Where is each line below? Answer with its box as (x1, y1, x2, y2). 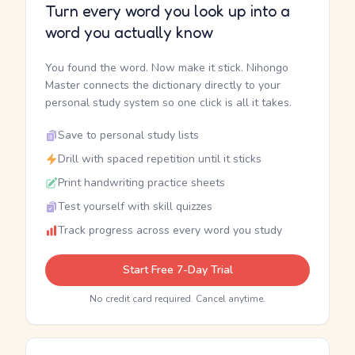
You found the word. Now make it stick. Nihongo (45, 60, 288, 75)
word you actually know (45, 23, 213, 42)
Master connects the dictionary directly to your (45, 78, 281, 93)
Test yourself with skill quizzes (58, 199, 212, 214)
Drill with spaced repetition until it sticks (58, 151, 261, 166)
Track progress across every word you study (58, 223, 282, 238)
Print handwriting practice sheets (58, 175, 225, 190)
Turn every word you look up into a (45, 2, 290, 21)
